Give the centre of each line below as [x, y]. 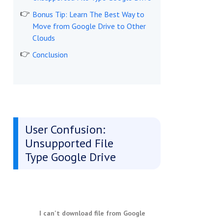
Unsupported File [69, 143]
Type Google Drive [70, 157]
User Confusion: [65, 130]
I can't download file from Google [92, 213]
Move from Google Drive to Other [89, 26]
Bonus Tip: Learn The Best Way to [88, 14]
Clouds [43, 38]
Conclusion [50, 55]
